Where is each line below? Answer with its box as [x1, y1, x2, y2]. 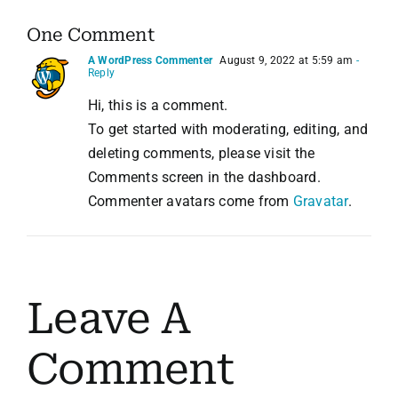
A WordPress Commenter [88, 53, 213, 67]
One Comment [27, 23, 155, 45]
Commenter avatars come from [88, 192, 293, 210]
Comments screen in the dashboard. [88, 168, 321, 186]
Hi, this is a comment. [88, 96, 228, 114]
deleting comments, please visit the [88, 144, 315, 162]
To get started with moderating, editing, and [88, 120, 369, 138]
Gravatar [292, 192, 348, 210]
